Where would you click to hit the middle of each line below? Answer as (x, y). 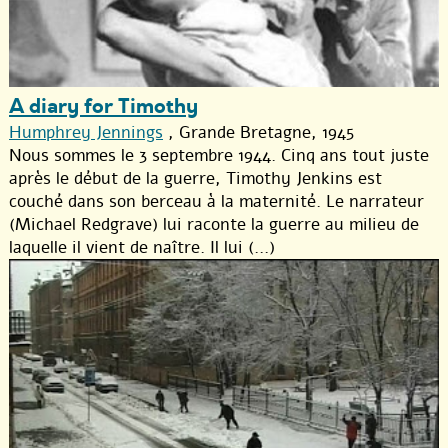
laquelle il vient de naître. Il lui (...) (142, 248)
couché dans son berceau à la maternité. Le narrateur (216, 202)
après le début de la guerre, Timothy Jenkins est (195, 179)
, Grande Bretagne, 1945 (258, 133)
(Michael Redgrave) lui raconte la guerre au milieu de (214, 225)
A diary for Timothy (103, 107)
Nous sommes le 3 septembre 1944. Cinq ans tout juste (219, 156)
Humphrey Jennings (86, 133)
